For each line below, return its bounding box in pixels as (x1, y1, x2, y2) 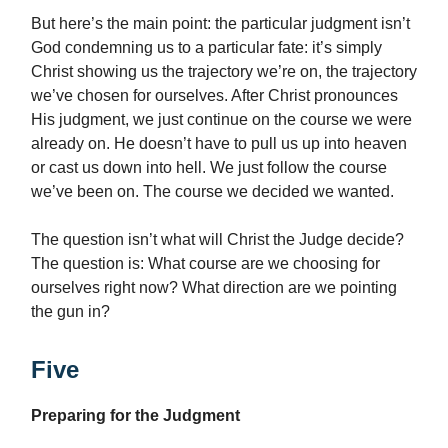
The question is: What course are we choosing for (31, 255, 380, 273)
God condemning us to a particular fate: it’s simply (31, 39, 382, 57)
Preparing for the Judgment (31, 407, 240, 425)
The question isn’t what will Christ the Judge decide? (31, 231, 404, 249)
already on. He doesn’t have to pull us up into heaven (31, 135, 407, 153)
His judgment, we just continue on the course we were (31, 111, 412, 129)
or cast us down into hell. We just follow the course (31, 159, 387, 177)
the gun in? (31, 303, 114, 321)
